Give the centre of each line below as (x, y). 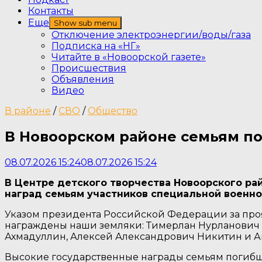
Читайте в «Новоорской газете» (129, 57)
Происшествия (89, 68)
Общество (113, 111)
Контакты (51, 11)
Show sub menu (85, 23)
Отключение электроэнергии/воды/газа (151, 35)
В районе (28, 111)
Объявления (83, 79)
